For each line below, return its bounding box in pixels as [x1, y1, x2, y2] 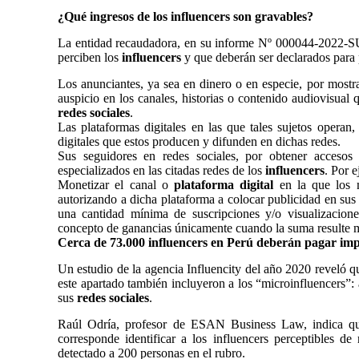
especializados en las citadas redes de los [58, 163, 265, 177]
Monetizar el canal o [58, 178, 175, 192]
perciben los [58, 50, 122, 64]
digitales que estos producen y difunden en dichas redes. [58, 135, 341, 148]
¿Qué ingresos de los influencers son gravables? [58, 10, 313, 23]
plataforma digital [174, 178, 274, 192]
